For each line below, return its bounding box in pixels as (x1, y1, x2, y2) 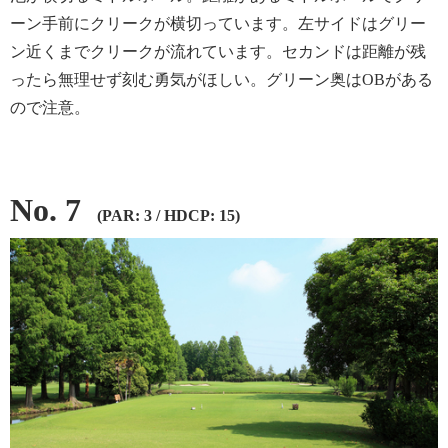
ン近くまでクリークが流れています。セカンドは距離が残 (10, 42, 426, 60)
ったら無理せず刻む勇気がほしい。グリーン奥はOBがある (10, 70, 433, 88)
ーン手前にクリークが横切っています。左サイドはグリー (10, 14, 426, 32)
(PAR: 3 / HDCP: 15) (97, 206, 240, 224)
